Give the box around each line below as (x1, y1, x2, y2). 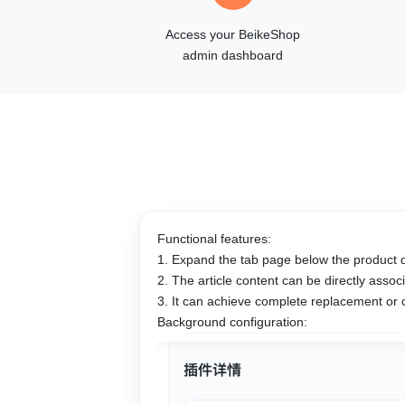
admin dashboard (183, 48, 284, 63)
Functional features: (157, 231, 272, 246)
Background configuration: (157, 314, 308, 329)
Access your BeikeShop (165, 27, 301, 42)
